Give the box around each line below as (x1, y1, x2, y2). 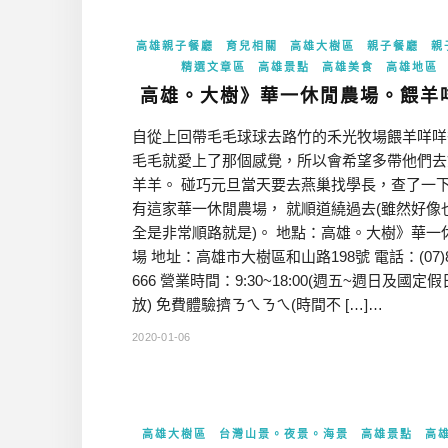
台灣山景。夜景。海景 (219, 428, 349, 440)
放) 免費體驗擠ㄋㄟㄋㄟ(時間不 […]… (132, 296, 383, 313)
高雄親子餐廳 (136, 40, 214, 52)
